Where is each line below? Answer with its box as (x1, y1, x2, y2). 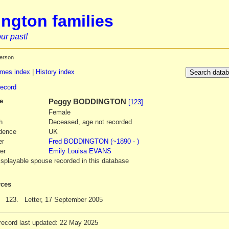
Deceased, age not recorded (48, 118, 132, 126)
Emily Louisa (48, 147, 87, 155)
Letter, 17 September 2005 (24, 195, 103, 203)
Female (48, 108, 71, 116)
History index (35, 68, 75, 76)
